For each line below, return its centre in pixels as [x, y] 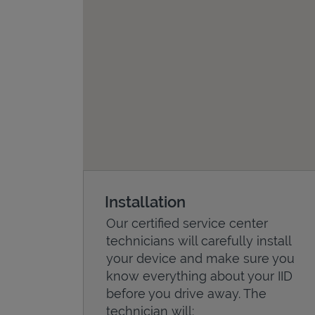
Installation [145, 201]
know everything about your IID [199, 276]
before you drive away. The [186, 293]
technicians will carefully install [199, 240]
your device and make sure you [200, 258]
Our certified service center [187, 223]
